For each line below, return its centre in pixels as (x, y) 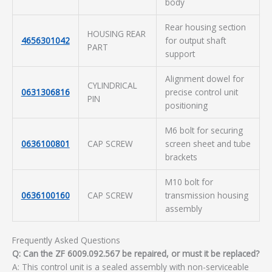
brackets (181, 157)
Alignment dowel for (204, 78)
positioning (186, 105)
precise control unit (201, 92)
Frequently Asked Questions (66, 240)
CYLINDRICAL (112, 85)
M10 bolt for (189, 182)
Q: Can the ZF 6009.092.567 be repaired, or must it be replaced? (136, 254)
